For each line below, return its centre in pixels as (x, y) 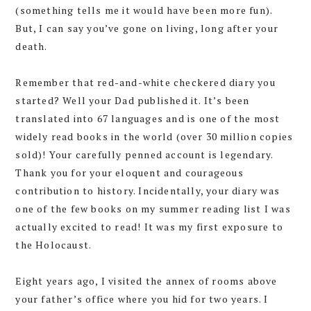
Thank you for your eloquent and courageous (129, 172)
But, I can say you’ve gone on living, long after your (147, 28)
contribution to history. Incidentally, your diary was (148, 190)
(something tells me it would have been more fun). (144, 10)
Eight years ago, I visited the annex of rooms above (146, 280)
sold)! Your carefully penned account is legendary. (144, 154)
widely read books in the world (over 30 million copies (154, 136)
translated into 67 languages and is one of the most (148, 118)
